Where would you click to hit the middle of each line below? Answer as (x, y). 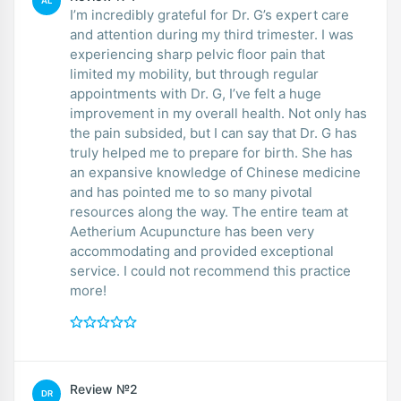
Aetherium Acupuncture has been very (192, 231)
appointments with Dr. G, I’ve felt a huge (196, 93)
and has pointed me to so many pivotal (191, 192)
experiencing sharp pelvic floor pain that (197, 54)
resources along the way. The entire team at (209, 211)
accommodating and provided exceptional (202, 251)
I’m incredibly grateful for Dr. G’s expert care (209, 14)
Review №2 (104, 388)
